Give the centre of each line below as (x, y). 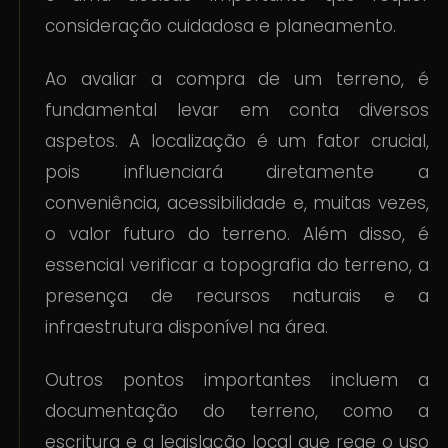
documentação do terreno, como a (237, 411)
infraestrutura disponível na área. (187, 327)
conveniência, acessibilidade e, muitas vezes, (237, 203)
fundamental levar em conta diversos (237, 110)
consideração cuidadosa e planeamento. (221, 26)
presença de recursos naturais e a (237, 296)
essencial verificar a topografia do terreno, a (237, 265)
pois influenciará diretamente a (237, 172)
